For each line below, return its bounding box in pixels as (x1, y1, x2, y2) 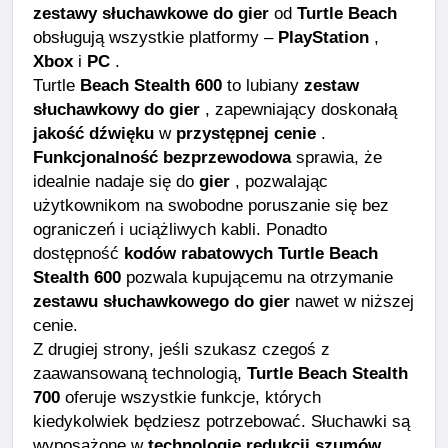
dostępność (33, 242, 124, 263)
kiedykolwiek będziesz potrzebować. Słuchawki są (33, 410, 410, 431)
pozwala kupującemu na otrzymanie (121, 266, 393, 287)
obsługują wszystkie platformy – (33, 26, 278, 47)
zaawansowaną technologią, (33, 362, 247, 383)
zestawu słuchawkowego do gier (33, 290, 290, 311)
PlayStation (278, 26, 369, 47)
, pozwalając (230, 170, 328, 191)
